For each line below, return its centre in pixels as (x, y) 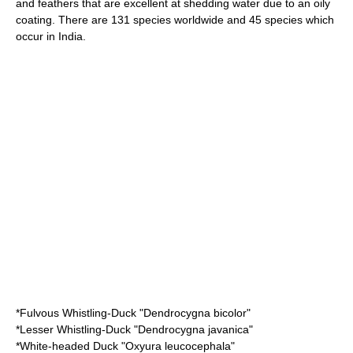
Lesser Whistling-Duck (75, 329)
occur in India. (51, 36)
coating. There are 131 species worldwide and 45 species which (175, 20)
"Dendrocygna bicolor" (193, 313)
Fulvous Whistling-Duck (78, 313)
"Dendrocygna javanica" (192, 329)
